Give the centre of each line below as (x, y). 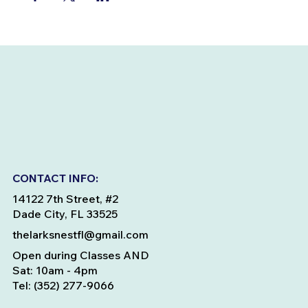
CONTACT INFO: (55, 178)
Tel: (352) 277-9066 (63, 286)
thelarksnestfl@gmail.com (80, 235)
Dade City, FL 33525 (65, 214)
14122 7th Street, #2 (65, 199)
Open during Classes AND (80, 255)
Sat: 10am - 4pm (55, 271)
